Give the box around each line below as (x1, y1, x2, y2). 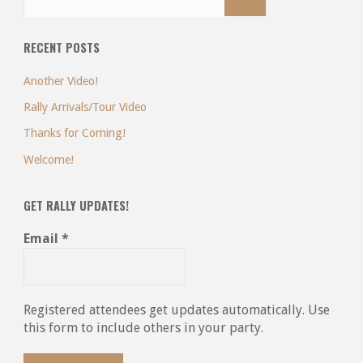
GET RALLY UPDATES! (23, 197, 129, 215)
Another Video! (23, 75, 98, 88)
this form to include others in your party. (23, 320, 263, 336)
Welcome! (23, 152, 74, 166)
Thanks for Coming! (23, 126, 126, 140)
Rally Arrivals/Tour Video (23, 100, 147, 114)
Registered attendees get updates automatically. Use (23, 302, 330, 318)
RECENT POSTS (23, 38, 100, 56)
